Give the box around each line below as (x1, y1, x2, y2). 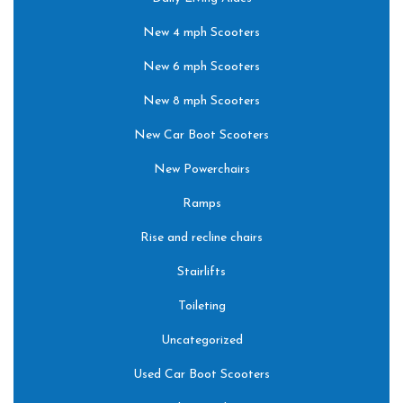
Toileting (177, 300, 226, 314)
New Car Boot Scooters (134, 129, 269, 143)
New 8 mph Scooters (143, 94, 260, 109)
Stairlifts (177, 265, 226, 280)
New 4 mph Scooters (143, 26, 260, 40)
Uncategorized (160, 334, 243, 348)
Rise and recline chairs (140, 231, 263, 246)
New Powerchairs (153, 163, 250, 177)
